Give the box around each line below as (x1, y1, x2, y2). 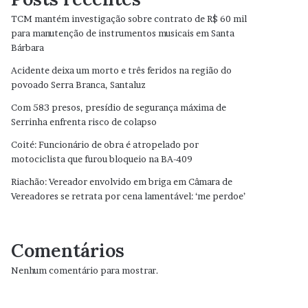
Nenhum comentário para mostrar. (11, 265, 159, 276)
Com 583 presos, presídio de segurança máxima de (11, 102, 227, 113)
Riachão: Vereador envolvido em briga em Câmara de (11, 176, 233, 187)
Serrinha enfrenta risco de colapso (11, 116, 157, 127)
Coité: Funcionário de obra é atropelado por (11, 139, 199, 150)
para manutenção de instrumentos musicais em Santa (11, 27, 235, 38)
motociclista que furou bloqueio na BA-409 (11, 153, 193, 164)
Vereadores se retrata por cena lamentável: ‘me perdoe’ (11, 190, 246, 201)
